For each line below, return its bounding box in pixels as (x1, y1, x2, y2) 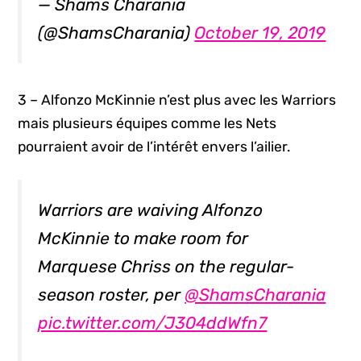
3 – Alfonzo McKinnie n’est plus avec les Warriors (18, 91, 337, 108)
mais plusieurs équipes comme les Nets (18, 114, 277, 131)
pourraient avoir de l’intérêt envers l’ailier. (18, 138, 291, 155)
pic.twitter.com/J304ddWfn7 (38, 313, 268, 334)
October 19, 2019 (194, 23, 326, 44)
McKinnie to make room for (38, 228, 249, 249)
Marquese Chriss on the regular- (38, 256, 295, 277)
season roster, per (38, 284, 185, 305)
